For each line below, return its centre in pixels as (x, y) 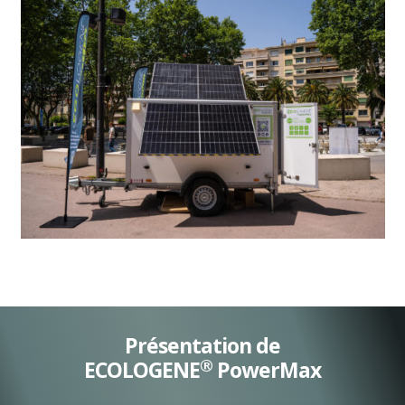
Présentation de (202, 345)
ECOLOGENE (142, 369)
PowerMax (267, 369)
